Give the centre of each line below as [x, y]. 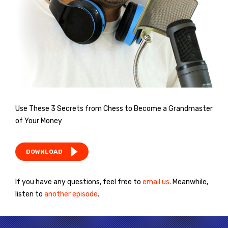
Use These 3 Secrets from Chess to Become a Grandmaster [114, 109]
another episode [71, 194]
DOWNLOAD [44, 152]
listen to [30, 194]
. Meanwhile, [189, 182]
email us [156, 182]
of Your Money [39, 121]
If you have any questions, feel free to [79, 182]
